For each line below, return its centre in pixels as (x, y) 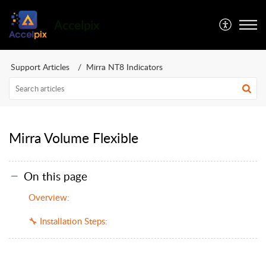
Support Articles (40, 67)
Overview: (49, 197)
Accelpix (77, 25)
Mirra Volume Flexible (74, 138)
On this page (56, 176)
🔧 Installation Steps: (68, 221)
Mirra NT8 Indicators (124, 67)
